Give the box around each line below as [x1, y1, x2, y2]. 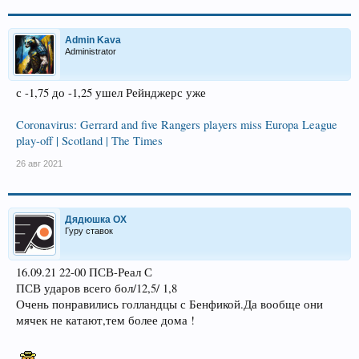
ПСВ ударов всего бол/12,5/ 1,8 [16, 280, 177, 296]
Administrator [65, 46, 116, 56]
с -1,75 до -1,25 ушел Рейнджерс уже [16, 84, 206, 100]
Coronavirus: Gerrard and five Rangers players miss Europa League [16, 116, 337, 132]
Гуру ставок [65, 225, 113, 236]
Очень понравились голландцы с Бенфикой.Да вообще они [16, 296, 323, 312]
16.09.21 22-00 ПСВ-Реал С [16, 264, 152, 280]
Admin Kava [65, 34, 121, 46]
